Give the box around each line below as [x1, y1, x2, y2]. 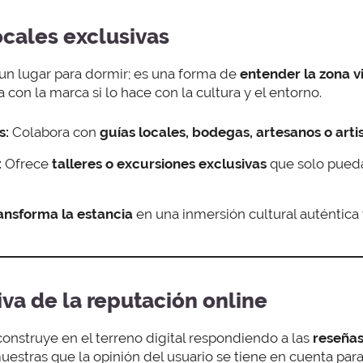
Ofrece [2, 155, 52, 172]
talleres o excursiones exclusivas [52, 155, 267, 172]
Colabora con [9, 123, 100, 140]
